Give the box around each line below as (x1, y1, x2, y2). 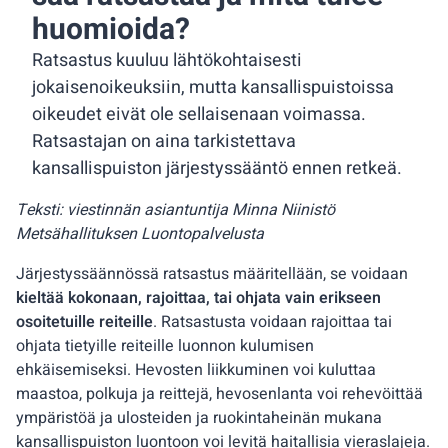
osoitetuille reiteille (16, 310, 153, 334)
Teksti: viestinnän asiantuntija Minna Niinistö (16, 198, 335, 222)
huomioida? (32, 8, 190, 52)
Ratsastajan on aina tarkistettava (32, 128, 296, 155)
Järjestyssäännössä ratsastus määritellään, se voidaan (16, 262, 408, 286)
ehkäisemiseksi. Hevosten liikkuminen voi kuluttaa (16, 358, 376, 382)
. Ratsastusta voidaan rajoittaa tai (153, 310, 392, 334)
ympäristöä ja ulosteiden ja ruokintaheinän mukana (16, 406, 382, 430)
